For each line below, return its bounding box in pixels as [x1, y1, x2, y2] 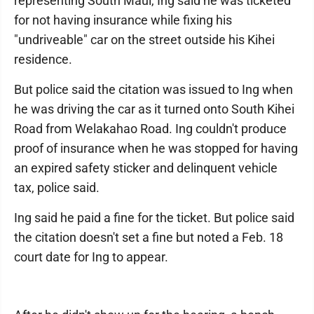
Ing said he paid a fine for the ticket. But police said [14, 210, 294, 225]
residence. [14, 52, 72, 67]
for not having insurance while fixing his [14, 13, 232, 27]
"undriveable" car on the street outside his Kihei [14, 32, 275, 47]
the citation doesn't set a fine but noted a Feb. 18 [14, 230, 283, 245]
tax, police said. [14, 180, 100, 195]
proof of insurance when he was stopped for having [14, 141, 298, 156]
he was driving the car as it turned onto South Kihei [14, 102, 294, 116]
